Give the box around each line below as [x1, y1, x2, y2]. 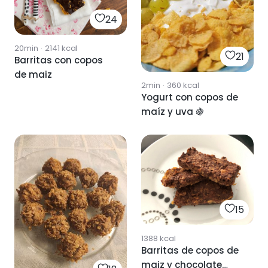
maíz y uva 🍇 [141, 105, 205, 118]
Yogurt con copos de [141, 91, 238, 104]
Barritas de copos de [141, 243, 239, 257]
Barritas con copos [14, 53, 103, 66]
